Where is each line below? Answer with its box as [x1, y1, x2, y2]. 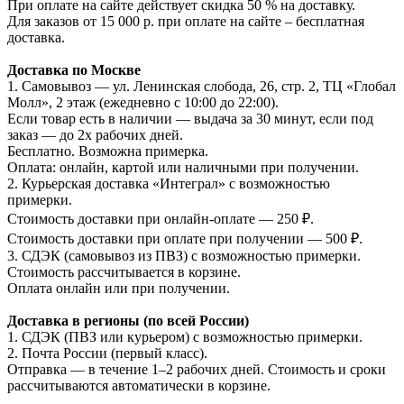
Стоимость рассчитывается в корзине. [7, 263, 241, 280]
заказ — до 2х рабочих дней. [7, 126, 183, 142]
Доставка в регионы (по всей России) [7, 312, 249, 328]
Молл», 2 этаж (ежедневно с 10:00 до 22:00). [7, 94, 279, 110]
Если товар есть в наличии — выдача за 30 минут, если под [7, 110, 373, 126]
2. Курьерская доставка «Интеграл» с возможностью [7, 175, 330, 191]
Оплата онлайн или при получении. [7, 280, 230, 296]
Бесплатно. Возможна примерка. [7, 142, 208, 159]
